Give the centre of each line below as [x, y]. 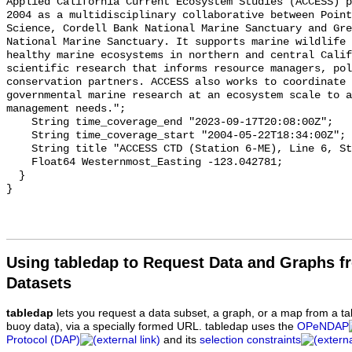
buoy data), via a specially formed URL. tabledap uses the [152, 327]
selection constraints [250, 340]
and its [180, 340]
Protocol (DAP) [43, 340]
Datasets [39, 283]
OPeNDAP [323, 327]
